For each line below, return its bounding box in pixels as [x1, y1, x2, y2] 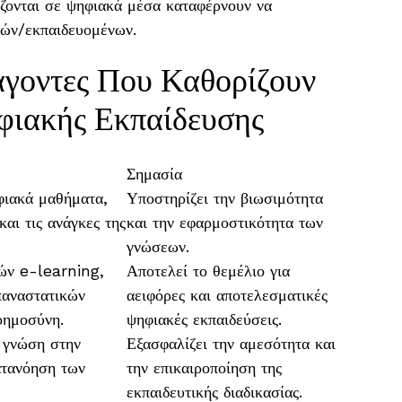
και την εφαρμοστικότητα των [127, 213, 323, 232]
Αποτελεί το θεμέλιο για [127, 261, 290, 280]
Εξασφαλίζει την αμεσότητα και [127, 334, 336, 353]
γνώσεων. [127, 237, 189, 256]
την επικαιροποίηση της [127, 358, 282, 377]
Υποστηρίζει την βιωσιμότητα [127, 188, 323, 207]
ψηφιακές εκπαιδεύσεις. [127, 310, 282, 328]
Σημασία [127, 164, 182, 183]
